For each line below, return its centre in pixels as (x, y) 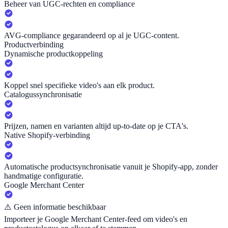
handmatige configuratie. (44, 176)
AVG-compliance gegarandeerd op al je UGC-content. (92, 36)
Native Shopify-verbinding (47, 135)
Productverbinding (34, 45)
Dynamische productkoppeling (53, 54)
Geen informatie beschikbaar (60, 207)
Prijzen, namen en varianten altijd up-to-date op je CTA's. (96, 126)
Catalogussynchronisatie (43, 95)
